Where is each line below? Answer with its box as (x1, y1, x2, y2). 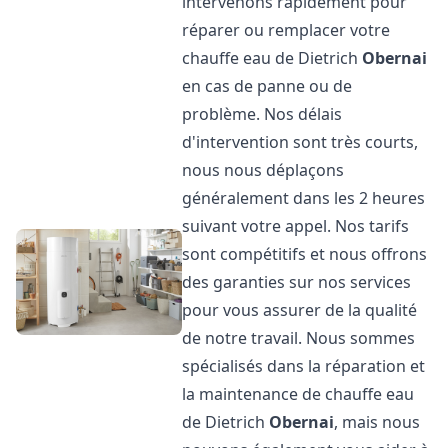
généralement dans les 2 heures (182, 187, 426, 209)
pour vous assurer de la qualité (182, 299, 418, 321)
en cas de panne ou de (182, 75, 353, 97)
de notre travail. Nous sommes (182, 327, 416, 349)
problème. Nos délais (182, 103, 343, 125)
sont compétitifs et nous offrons (182, 243, 428, 265)
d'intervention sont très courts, (182, 131, 419, 153)
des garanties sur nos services (182, 271, 412, 293)
